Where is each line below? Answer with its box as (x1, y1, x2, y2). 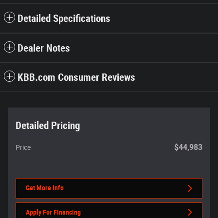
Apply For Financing (26, 208, 81, 216)
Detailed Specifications (18, 13, 110, 25)
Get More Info (26, 184, 64, 192)
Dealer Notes (18, 42, 70, 54)
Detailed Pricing (16, 120, 80, 132)
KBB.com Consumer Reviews (18, 72, 135, 84)
